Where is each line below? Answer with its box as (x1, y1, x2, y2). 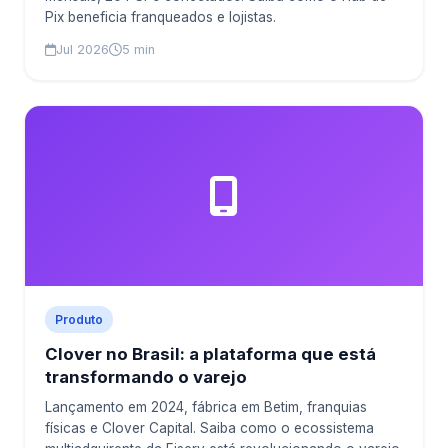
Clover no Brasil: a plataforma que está (45, 344, 376, 364)
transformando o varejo (45, 367, 247, 387)
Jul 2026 (56, 42, 109, 57)
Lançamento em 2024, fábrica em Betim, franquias (45, 399, 367, 415)
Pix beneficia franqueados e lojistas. (45, 9, 276, 25)
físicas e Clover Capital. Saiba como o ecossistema (45, 420, 374, 436)
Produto (55, 312, 103, 327)
